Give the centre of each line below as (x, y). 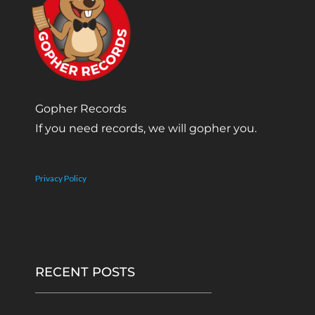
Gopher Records (81, 109)
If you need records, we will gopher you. (146, 129)
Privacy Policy (61, 178)
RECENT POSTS (85, 272)
